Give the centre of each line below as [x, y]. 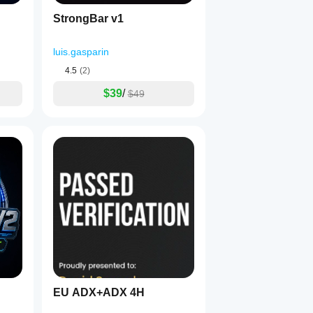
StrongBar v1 [88, 19]
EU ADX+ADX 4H [99, 292]
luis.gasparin [81, 52]
